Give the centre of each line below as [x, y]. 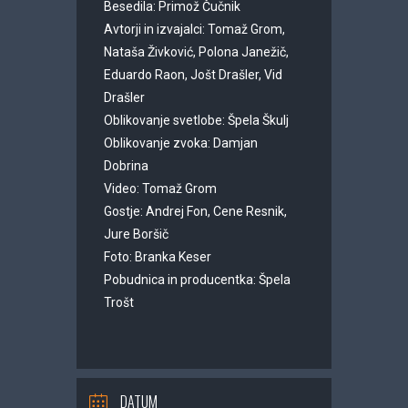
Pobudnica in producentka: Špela [197, 280]
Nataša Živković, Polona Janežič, [196, 52]
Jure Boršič [136, 234]
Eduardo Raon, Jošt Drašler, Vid [193, 75]
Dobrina [126, 166]
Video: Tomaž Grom [160, 189]
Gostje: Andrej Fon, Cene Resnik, [195, 211]
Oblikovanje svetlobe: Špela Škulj [196, 120]
